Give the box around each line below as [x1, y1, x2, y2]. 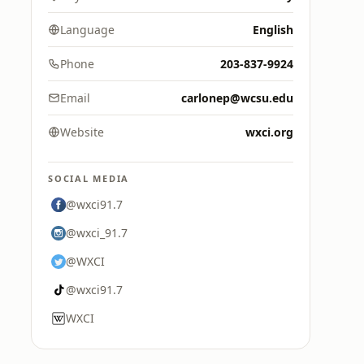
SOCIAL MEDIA [48, 172, 130, 184]
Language [60, 22, 115, 37]
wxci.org [245, 124, 293, 140]
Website [60, 124, 104, 140]
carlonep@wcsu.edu [181, 90, 293, 106]
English [253, 22, 293, 37]
